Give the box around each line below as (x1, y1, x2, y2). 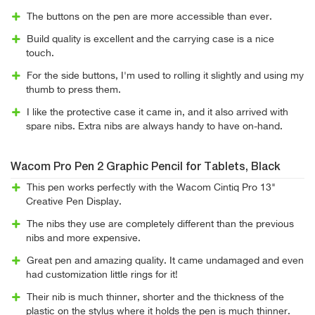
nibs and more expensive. (26, 233, 141, 243)
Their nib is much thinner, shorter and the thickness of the (26, 292, 284, 302)
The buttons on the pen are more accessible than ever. (26, 12, 272, 22)
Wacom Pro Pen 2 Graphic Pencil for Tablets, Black (11, 162, 281, 173)
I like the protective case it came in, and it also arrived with (26, 108, 288, 117)
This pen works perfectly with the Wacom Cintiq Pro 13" (26, 183, 276, 193)
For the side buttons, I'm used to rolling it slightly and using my (26, 71, 304, 81)
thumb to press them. (26, 85, 121, 95)
